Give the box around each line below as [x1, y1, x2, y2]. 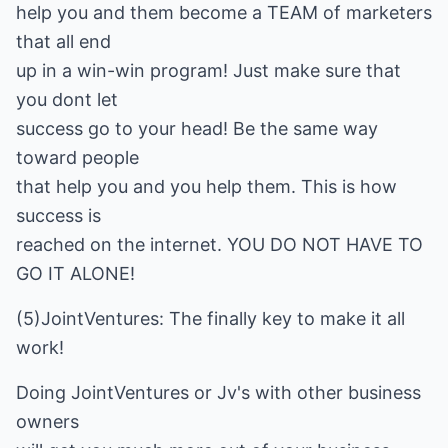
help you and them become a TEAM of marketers [16, 2, 432, 23]
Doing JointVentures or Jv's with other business [16, 382, 421, 403]
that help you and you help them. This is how [16, 176, 397, 197]
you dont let [16, 89, 118, 110]
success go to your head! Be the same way [16, 118, 378, 139]
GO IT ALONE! [16, 263, 135, 284]
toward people [16, 147, 139, 168]
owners [16, 411, 79, 432]
